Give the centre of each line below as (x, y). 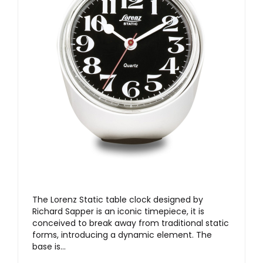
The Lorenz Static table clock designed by (118, 200)
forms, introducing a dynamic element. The (122, 235)
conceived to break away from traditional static (131, 223)
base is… (49, 247)
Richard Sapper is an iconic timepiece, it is (118, 212)
